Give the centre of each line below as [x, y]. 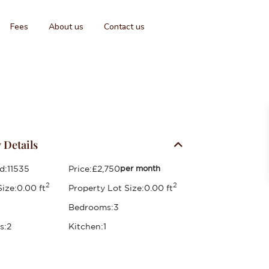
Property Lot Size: [106, 188]
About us [66, 27]
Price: [80, 168]
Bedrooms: [91, 207]
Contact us [124, 27]
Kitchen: [86, 226]
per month [140, 168]
